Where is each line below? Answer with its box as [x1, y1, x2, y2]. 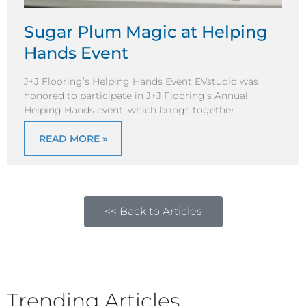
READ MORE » [39, 132, 107, 145]
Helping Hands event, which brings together [24, 104, 235, 117]
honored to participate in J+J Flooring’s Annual [24, 89, 248, 102]
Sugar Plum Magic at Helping [24, 21, 268, 42]
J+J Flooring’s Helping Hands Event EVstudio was [24, 75, 258, 88]
